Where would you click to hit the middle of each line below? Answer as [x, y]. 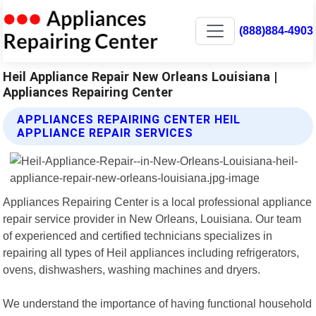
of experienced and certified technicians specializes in [138, 235]
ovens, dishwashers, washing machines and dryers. [132, 269]
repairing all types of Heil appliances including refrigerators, [151, 252]
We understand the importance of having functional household [158, 303]
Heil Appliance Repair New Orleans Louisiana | [140, 76]
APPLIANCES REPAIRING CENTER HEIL [129, 119]
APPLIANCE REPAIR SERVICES [105, 133]
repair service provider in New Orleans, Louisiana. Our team [152, 218]
